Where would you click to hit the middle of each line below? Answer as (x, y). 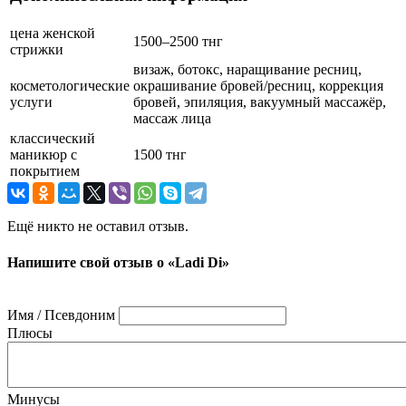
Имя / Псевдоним (61, 314)
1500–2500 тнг (178, 42)
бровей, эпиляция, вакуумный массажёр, (260, 102)
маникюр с (43, 155)
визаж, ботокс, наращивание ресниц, (247, 70)
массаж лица (172, 119)
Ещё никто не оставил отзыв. (98, 227)
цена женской (53, 34)
